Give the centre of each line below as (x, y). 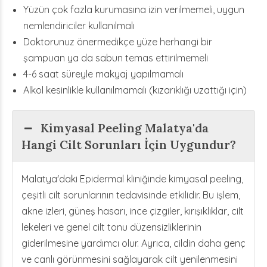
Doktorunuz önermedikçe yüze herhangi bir (118, 42)
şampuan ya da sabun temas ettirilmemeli (116, 58)
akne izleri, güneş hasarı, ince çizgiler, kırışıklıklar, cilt (133, 211)
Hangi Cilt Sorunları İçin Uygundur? (129, 145)
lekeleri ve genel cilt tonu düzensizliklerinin (111, 227)
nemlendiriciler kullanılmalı (79, 26)
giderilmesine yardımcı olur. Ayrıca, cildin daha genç (133, 243)
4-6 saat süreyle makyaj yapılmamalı (104, 74)
